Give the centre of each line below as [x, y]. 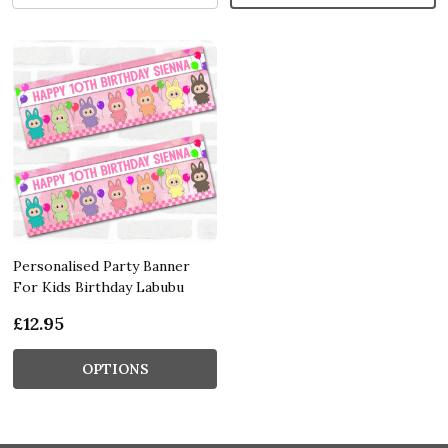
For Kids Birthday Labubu [98, 286]
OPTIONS [115, 368]
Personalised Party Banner [101, 265]
